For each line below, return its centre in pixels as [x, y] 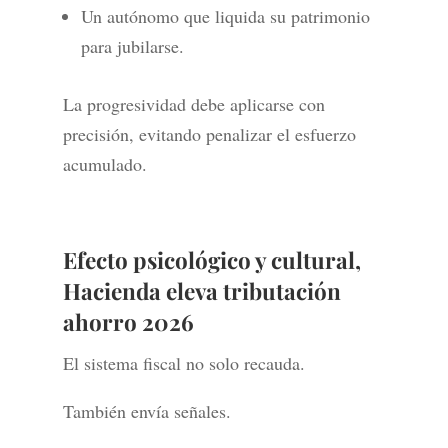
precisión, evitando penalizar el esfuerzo [209, 134]
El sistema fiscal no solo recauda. [183, 363]
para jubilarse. [132, 46]
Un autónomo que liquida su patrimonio [225, 16]
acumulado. [104, 164]
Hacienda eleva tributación [201, 291]
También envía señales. [146, 411]
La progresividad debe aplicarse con [193, 104]
